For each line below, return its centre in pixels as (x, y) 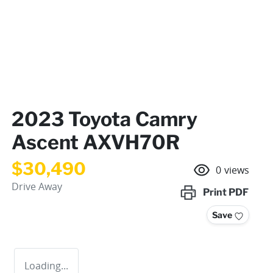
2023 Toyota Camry (105, 119)
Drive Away (37, 186)
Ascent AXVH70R (96, 142)
